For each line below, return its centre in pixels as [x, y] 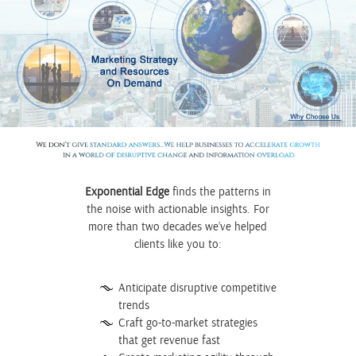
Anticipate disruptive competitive [197, 288]
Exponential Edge [127, 192]
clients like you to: [178, 245]
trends [133, 305]
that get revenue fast [169, 340]
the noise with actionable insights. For [178, 210]
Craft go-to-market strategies [188, 323]
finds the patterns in [220, 192]
